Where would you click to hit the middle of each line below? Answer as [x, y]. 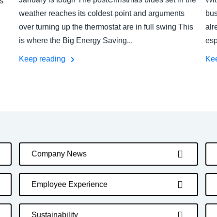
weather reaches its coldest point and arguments [102, 13]
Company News [59, 154]
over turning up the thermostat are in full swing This [106, 27]
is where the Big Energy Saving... [76, 40]
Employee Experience [70, 184]
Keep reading [43, 59]
